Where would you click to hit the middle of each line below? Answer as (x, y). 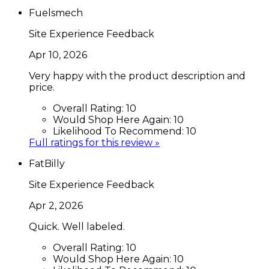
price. (42, 87)
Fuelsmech (56, 13)
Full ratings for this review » (94, 142)
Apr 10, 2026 (58, 55)
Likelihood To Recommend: (119, 131)
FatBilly (47, 163)
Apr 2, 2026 (56, 205)
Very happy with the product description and (137, 76)
